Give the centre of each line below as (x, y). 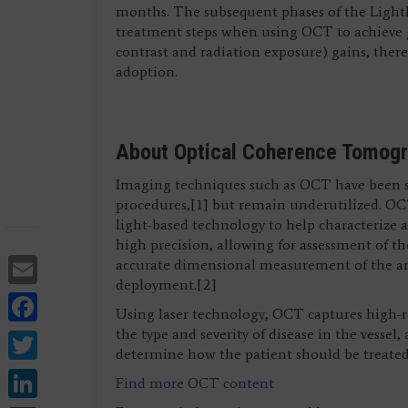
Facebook (96, 304)
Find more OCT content (195, 383)
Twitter (82, 342)
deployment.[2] (166, 285)
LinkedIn (94, 380)
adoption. (147, 71)
